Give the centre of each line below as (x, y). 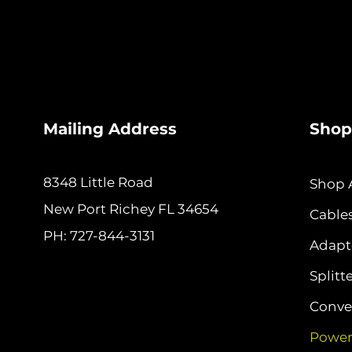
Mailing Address (110, 129)
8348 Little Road (98, 183)
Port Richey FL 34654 (147, 209)
